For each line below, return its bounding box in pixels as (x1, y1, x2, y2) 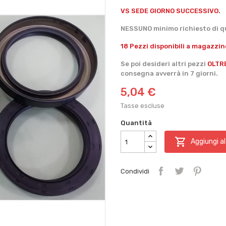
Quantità (121, 119, 152, 127)
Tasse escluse (121, 102, 164, 110)
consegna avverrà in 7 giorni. (121, 70, 218, 78)
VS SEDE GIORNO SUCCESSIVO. (121, 7, 220, 15)
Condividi (121, 167, 149, 175)
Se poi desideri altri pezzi (121, 60, 207, 68)
